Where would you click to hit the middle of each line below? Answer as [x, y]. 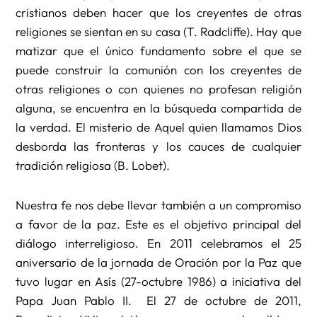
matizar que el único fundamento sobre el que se [158, 50]
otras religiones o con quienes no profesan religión [158, 88]
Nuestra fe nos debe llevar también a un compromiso [158, 205]
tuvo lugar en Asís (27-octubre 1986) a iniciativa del [158, 282]
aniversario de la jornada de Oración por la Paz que [158, 263]
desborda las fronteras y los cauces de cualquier [158, 146]
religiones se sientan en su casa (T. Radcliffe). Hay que [158, 31]
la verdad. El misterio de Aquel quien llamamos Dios [158, 127]
